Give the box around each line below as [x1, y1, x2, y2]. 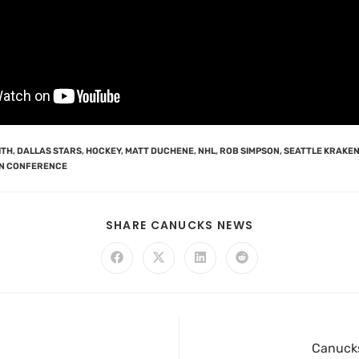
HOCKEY [86, 145, 121, 156]
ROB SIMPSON [220, 145, 280, 156]
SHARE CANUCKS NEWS [105, 217, 254, 234]
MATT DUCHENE [125, 145, 194, 156]
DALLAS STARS [17, 145, 82, 156]
